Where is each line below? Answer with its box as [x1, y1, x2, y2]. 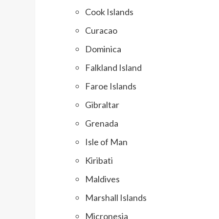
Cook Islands [85, 6, 133, 18]
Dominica [85, 44, 121, 55]
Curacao [85, 25, 117, 36]
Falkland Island [85, 62, 142, 73]
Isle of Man [85, 136, 128, 148]
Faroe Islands [85, 81, 136, 92]
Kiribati [85, 155, 113, 166]
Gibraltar [85, 99, 119, 110]
